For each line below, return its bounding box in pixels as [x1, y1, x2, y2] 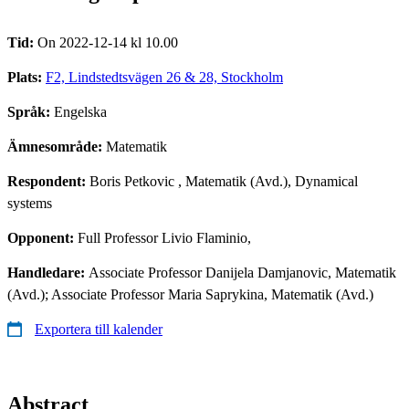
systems [7, 194, 52, 211]
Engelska [54, 103, 107, 120]
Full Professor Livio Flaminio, [78, 229, 251, 246]
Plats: [7, 68, 46, 85]
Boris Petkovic [89, 173, 174, 189]
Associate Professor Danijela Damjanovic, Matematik [89, 264, 396, 280]
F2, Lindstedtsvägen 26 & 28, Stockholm [46, 68, 283, 85]
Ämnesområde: [7, 138, 106, 154]
